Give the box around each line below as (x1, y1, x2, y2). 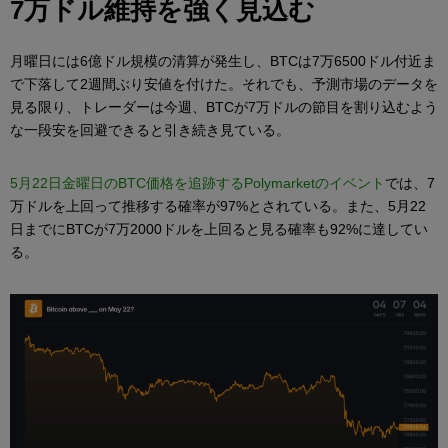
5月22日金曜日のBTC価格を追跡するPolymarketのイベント (10, 175, 385, 192)
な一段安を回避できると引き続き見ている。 (10, 122, 290, 139)
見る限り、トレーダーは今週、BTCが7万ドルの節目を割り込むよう (10, 99, 438, 116)
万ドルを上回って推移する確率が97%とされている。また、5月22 (10, 198, 426, 215)
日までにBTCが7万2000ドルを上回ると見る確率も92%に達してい (10, 221, 428, 238)
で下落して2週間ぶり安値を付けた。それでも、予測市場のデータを (10, 76, 438, 93)
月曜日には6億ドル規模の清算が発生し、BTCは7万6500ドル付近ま (10, 53, 436, 70)
